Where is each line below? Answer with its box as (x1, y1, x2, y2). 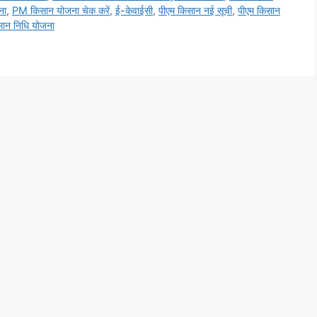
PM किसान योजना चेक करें (12, 4, 110, 16)
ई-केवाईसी (115, 4, 153, 16)
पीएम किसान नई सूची (158, 4, 232, 16)
